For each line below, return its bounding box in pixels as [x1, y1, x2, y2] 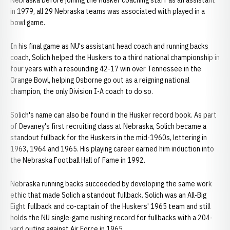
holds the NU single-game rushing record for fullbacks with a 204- [10, 213, 213, 222]
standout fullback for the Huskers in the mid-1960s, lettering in [10, 133, 207, 142]
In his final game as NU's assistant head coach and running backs [10, 42, 208, 51]
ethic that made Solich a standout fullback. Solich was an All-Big [10, 190, 206, 200]
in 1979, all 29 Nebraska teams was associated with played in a [10, 7, 205, 16]
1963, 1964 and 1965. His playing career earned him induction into [10, 144, 214, 154]
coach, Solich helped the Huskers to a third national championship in [10, 53, 220, 62]
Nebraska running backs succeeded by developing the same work [10, 179, 212, 188]
